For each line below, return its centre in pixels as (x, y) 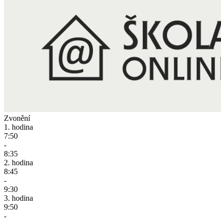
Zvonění (17, 118)
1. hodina (18, 127)
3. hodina (18, 198)
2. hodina (18, 162)
